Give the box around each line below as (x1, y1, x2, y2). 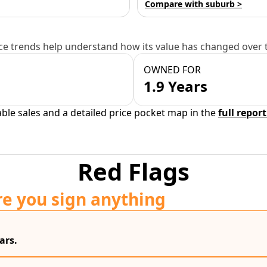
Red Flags (77, 155, 190, 188)
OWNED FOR (144, 63, 201, 76)
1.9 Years (144, 76, 207, 96)
